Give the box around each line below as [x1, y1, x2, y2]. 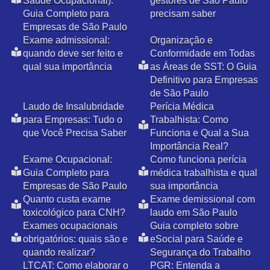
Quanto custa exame [23, 194, 111, 205]
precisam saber [149, 8, 216, 19]
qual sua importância [23, 61, 112, 72]
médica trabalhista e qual [149, 168, 257, 178]
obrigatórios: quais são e [23, 234, 128, 245]
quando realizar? [23, 247, 95, 258]
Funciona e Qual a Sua [149, 128, 249, 139]
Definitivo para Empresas [149, 75, 258, 86]
